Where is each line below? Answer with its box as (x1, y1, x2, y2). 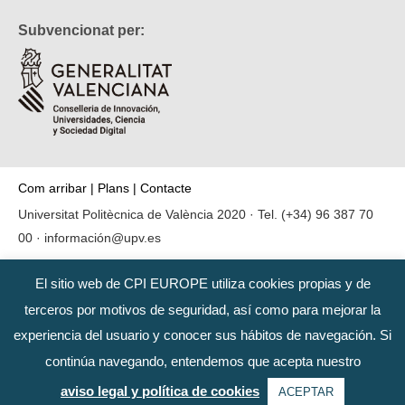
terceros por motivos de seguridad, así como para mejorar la (24, 301, 381, 317)
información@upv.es (44, 230, 161, 245)
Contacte (140, 180, 192, 195)
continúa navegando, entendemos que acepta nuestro (44, 353, 361, 369)
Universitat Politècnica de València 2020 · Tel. (18, 206, 281, 221)
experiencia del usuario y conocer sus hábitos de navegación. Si (14, 327, 391, 344)
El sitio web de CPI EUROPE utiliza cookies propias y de (34, 276, 371, 292)
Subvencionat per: (18, 23, 145, 39)
